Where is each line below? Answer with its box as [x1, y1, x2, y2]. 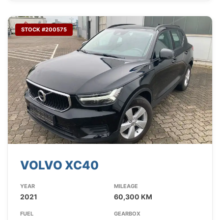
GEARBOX [113, 210, 140, 218]
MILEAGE [113, 183, 138, 190]
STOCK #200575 [21, 26, 67, 33]
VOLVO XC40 [20, 158, 99, 173]
